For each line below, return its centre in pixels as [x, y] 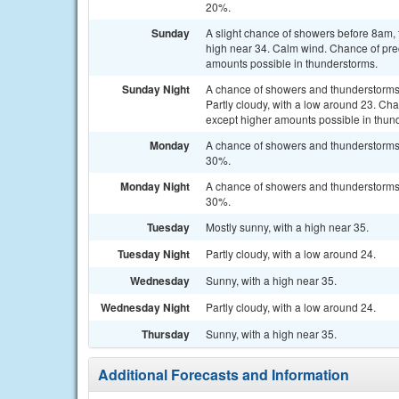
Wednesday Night [145, 307]
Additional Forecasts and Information [224, 375]
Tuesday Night [154, 254]
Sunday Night [156, 89]
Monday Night [155, 186]
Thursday [166, 334]
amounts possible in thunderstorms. [292, 63]
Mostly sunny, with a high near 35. [287, 227]
